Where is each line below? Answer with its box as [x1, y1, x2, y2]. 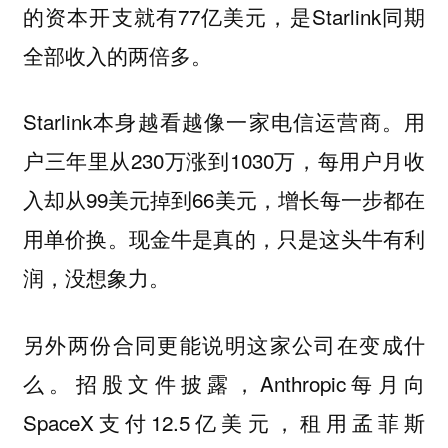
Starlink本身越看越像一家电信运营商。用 [22, 106, 426, 137]
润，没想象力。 [22, 262, 170, 293]
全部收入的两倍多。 [22, 39, 212, 70]
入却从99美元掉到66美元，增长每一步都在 [22, 184, 426, 215]
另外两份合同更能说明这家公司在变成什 [22, 328, 426, 359]
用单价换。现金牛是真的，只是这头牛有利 [22, 223, 426, 254]
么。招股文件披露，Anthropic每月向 [22, 367, 426, 398]
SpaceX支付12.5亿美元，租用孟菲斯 [22, 406, 426, 437]
